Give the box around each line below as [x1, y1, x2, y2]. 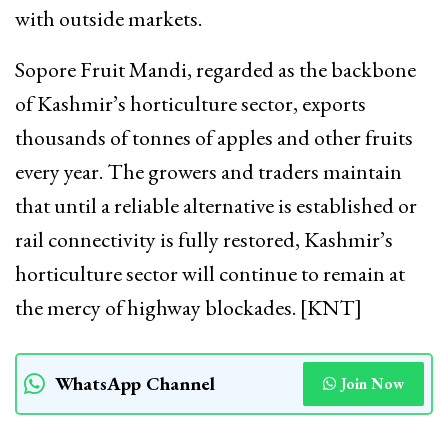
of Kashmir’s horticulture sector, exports [15, 88, 366, 118]
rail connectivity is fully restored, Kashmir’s [15, 224, 393, 254]
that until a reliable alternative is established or [15, 190, 417, 220]
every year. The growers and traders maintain [15, 156, 402, 186]
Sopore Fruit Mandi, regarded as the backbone [15, 54, 416, 84]
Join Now [341, 373, 404, 393]
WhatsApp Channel [55, 370, 215, 396]
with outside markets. [15, 3, 202, 33]
